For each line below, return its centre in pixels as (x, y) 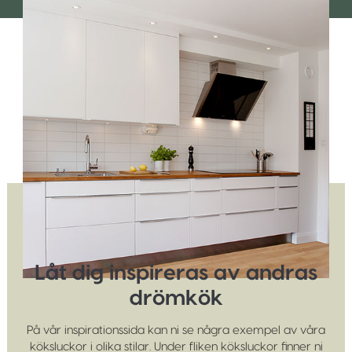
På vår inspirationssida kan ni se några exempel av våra (176, 330)
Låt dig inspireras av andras (176, 273)
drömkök (176, 298)
